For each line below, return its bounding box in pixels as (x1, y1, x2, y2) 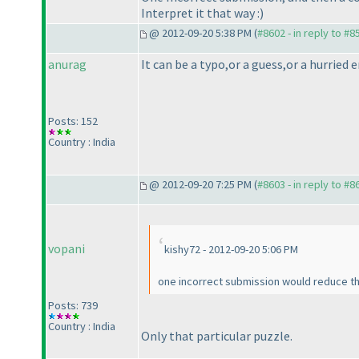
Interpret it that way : (141, 4, 260, 21)
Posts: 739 (48, 298, 98, 313)
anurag (48, 56, 87, 73)
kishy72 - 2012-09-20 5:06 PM (164, 242, 298, 257)
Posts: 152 (48, 114, 98, 129)
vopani (48, 240, 85, 257)
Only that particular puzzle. (141, 327, 292, 344)
